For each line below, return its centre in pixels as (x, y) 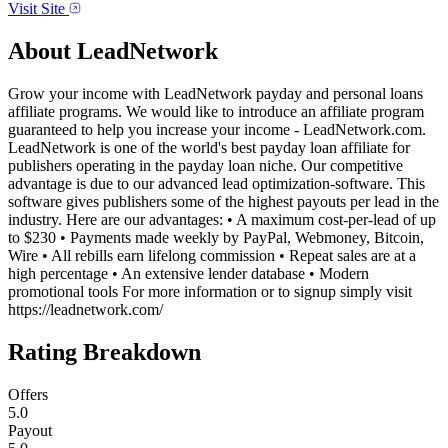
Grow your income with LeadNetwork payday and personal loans (215, 93)
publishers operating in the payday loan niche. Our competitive (205, 165)
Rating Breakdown (104, 351)
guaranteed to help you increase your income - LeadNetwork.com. (217, 129)
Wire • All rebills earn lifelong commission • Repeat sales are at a (212, 255)
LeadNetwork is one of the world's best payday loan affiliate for (209, 147)
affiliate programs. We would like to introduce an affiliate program (216, 111)
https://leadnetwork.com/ (85, 309)
